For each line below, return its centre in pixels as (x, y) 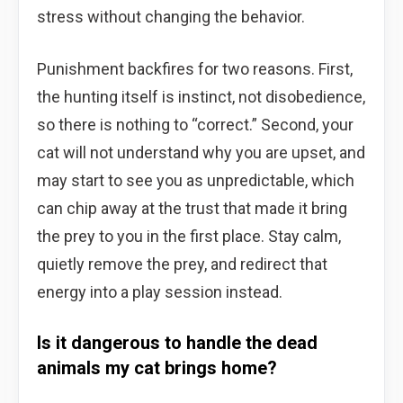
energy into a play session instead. (160, 291)
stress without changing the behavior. (171, 16)
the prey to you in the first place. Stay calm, (189, 236)
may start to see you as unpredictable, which (196, 180)
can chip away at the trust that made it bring (192, 208)
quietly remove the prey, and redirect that (182, 264)
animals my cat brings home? (157, 367)
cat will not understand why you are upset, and (201, 152)
